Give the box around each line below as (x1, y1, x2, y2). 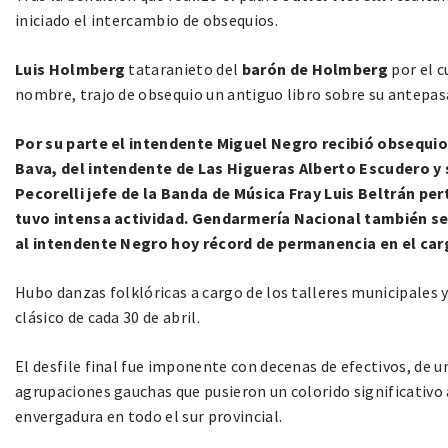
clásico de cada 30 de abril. (15, 307, 200, 328)
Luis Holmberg (15, 59, 126, 80)
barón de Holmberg (241, 59, 389, 80)
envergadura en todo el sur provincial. (15, 406, 283, 427)
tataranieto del (125, 59, 242, 80)
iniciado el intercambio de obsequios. (15, 10, 278, 31)
